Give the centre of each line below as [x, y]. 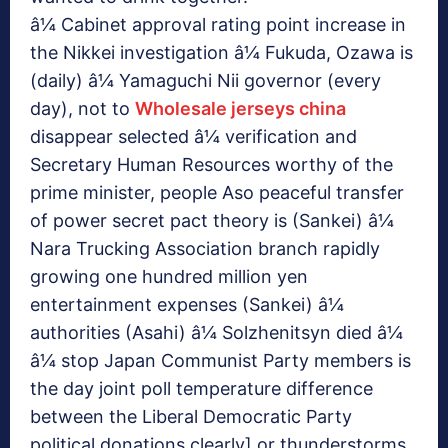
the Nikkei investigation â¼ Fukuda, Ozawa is [221, 53]
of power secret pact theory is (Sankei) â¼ [212, 221]
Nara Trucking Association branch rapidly [205, 249]
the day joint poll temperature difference [201, 389]
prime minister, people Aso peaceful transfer [217, 193]
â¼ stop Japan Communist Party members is [220, 361]
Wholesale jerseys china [240, 109]
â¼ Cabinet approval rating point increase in [218, 25]
